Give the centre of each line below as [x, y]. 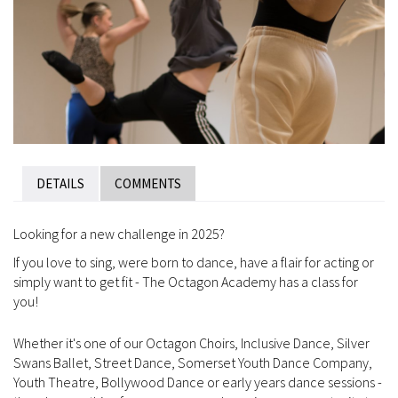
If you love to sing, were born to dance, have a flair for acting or [194, 262]
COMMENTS [148, 183]
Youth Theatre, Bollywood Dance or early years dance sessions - [198, 382]
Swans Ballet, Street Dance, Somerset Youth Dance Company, [193, 362]
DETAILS [60, 183]
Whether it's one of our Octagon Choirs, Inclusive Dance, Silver [191, 342]
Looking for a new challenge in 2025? [119, 233]
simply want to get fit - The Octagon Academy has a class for [186, 281]
